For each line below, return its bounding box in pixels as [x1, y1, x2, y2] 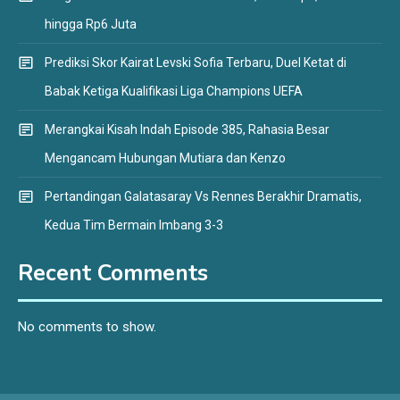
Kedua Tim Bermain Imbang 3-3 [45, 217, 223, 232]
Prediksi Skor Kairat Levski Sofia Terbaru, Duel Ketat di [45, 54, 346, 70]
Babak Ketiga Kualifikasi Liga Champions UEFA [45, 83, 303, 98]
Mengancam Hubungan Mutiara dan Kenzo [45, 150, 286, 165]
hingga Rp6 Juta [45, 16, 137, 31]
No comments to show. [18, 318, 156, 335]
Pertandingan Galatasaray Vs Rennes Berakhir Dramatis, [45, 188, 362, 204]
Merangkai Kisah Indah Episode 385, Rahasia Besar [45, 121, 329, 137]
